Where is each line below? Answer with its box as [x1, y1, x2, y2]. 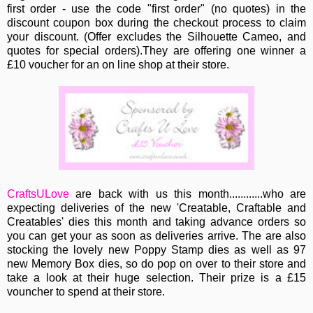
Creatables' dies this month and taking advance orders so [7, 216, 306, 228]
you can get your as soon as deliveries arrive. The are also [7, 230, 306, 242]
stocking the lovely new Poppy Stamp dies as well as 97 [7, 244, 306, 256]
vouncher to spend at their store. [7, 286, 165, 298]
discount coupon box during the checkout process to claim [7, 17, 306, 29]
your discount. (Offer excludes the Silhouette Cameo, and [7, 31, 306, 43]
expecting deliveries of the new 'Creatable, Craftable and [7, 202, 306, 214]
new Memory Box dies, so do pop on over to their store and [7, 258, 306, 270]
